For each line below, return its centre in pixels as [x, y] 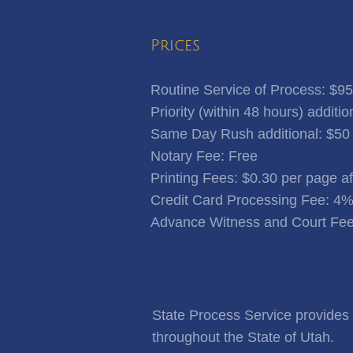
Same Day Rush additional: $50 [250, 134]
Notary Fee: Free [204, 156]
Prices [175, 46]
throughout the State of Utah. [245, 337]
